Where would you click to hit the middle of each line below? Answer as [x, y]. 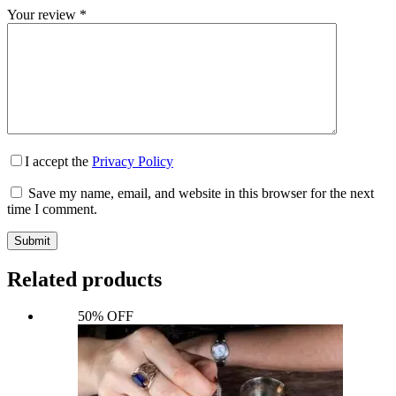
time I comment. [52, 209]
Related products [84, 279]
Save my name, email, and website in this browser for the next [201, 193]
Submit [32, 240]
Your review [43, 14]
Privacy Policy [133, 161]
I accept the [58, 161]
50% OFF [106, 316]
